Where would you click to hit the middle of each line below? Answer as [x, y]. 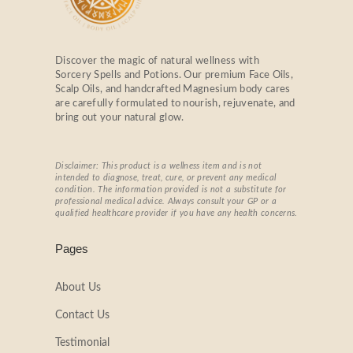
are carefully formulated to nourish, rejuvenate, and [175, 104]
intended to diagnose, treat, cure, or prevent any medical [166, 178]
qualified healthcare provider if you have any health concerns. [176, 214]
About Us [78, 288]
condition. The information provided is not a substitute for [171, 190]
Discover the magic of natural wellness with [157, 61]
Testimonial [82, 343]
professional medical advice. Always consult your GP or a [166, 202]
